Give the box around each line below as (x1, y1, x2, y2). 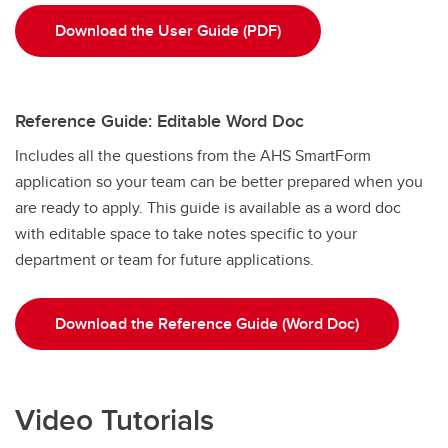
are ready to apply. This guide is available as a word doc (15, 195, 401, 219)
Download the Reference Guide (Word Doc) (55, 311, 359, 335)
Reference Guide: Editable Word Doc (15, 107, 304, 134)
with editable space (15, 221, 151, 245)
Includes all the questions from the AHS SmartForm (15, 143, 371, 167)
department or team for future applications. (15, 247, 314, 271)
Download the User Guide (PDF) (55, 18, 281, 42)
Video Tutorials (15, 397, 214, 441)
